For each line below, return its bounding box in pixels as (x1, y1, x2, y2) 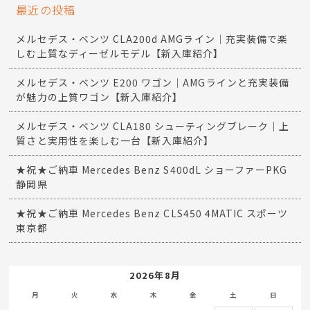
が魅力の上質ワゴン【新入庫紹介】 (16, 90, 183, 104)
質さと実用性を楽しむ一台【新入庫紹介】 (16, 134, 215, 148)
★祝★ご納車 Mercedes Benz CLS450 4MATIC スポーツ (16, 206, 289, 221)
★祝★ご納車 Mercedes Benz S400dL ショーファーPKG (16, 163, 288, 177)
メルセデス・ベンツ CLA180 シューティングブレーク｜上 (16, 119, 289, 134)
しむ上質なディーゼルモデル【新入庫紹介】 (16, 46, 224, 61)
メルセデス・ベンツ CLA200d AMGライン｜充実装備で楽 (16, 32, 288, 46)
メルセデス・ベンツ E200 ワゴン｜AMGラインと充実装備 (16, 75, 289, 90)
